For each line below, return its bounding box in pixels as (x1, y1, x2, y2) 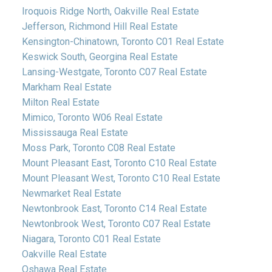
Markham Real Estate (21, 81, 112, 93)
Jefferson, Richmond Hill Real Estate (21, 20, 178, 32)
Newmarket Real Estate (21, 187, 121, 199)
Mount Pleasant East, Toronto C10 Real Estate (21, 157, 217, 169)
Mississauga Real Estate (21, 126, 128, 138)
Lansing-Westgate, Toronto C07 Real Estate (21, 66, 207, 78)
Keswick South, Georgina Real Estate (21, 50, 178, 63)
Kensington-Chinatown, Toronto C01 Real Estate (21, 35, 224, 47)
